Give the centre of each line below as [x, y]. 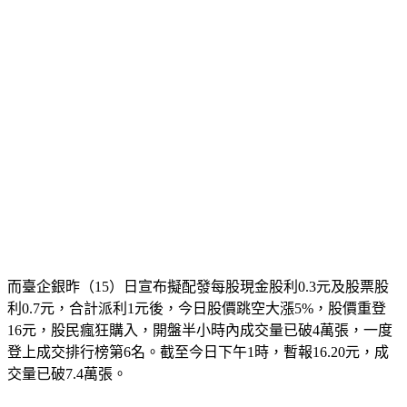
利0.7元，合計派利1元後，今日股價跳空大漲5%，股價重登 [197, 308]
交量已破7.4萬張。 [67, 373]
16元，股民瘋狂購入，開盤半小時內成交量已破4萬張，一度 [200, 330]
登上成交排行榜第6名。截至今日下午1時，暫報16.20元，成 [198, 352]
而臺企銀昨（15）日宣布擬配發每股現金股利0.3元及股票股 [198, 286]
